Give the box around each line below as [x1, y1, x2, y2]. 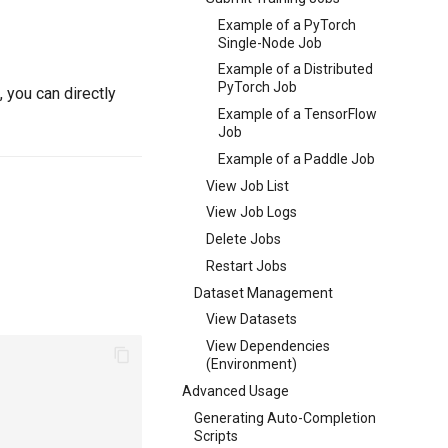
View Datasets [205, 311, 297, 328]
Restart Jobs [205, 257, 287, 274]
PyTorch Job [217, 79, 297, 96]
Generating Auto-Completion [193, 409, 376, 426]
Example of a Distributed [217, 61, 373, 78]
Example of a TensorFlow [217, 106, 377, 122]
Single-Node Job [217, 34, 322, 51]
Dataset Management [193, 284, 333, 301]
